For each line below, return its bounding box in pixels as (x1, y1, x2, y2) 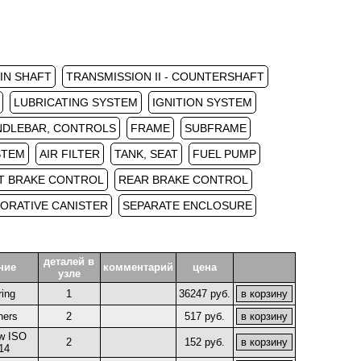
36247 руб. (178, 288, 230, 300)
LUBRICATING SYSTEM (13, 96, 138, 109)
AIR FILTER (39, 147, 100, 160)
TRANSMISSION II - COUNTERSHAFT (65, 70, 264, 83)
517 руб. (184, 310, 225, 322)
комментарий (102, 261, 173, 273)
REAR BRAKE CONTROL (118, 173, 248, 186)
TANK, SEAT (114, 147, 178, 160)
